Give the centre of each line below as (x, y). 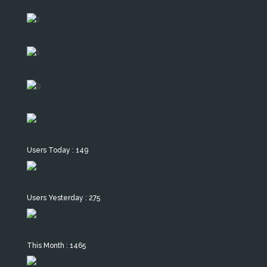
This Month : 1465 (56, 245)
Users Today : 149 (57, 150)
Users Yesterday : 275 (63, 198)
